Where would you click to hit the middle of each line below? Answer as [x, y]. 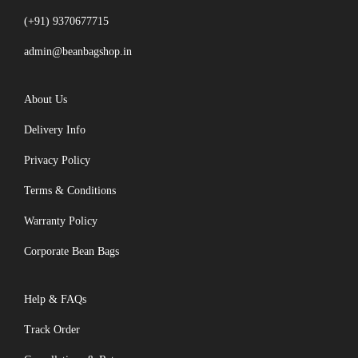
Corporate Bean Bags [72, 251]
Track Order [52, 329]
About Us [46, 99]
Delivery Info [55, 129]
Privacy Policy [57, 160]
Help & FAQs [55, 299]
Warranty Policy [61, 221]
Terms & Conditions [70, 190]
